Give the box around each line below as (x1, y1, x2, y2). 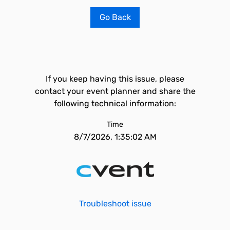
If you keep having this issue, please (46, 74, 184, 84)
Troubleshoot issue (79, 199, 151, 208)
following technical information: (54, 99, 176, 108)
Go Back (99, 12, 131, 22)
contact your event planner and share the (34, 86, 196, 96)
